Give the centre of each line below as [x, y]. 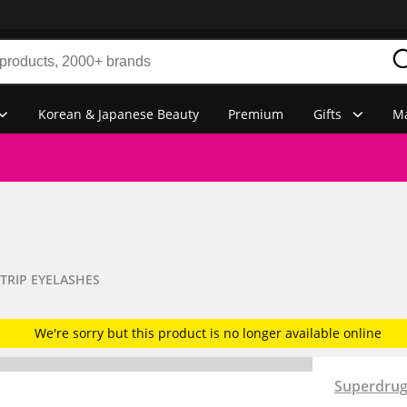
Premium [256, 114]
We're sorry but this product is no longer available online [208, 333]
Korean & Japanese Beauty [118, 114]
